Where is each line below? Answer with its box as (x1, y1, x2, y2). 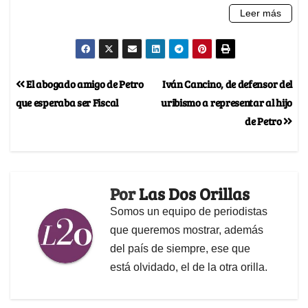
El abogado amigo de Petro (24, 76, 144, 91)
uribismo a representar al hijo (161, 95, 292, 110)
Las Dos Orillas (139, 182, 250, 206)
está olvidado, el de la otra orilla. (110, 261, 267, 274)
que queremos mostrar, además (110, 224, 263, 236)
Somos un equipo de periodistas (110, 206, 267, 218)
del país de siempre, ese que (110, 243, 250, 255)
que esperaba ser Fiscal (16, 95, 118, 110)
